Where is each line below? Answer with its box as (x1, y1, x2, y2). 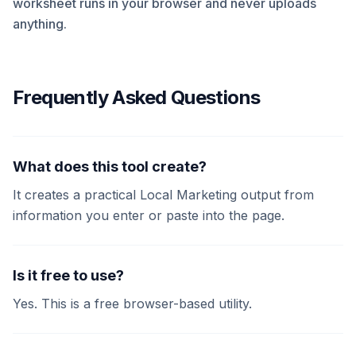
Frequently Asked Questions (13, 86, 261, 109)
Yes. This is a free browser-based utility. (13, 296, 252, 311)
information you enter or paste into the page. (13, 207, 284, 223)
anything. (13, 16, 67, 32)
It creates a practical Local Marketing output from (13, 187, 314, 203)
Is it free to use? (13, 267, 124, 284)
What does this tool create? (13, 158, 207, 175)
